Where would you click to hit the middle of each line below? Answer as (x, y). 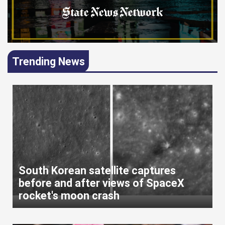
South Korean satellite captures (97, 171)
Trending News (48, 61)
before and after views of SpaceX (101, 183)
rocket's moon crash (69, 196)
